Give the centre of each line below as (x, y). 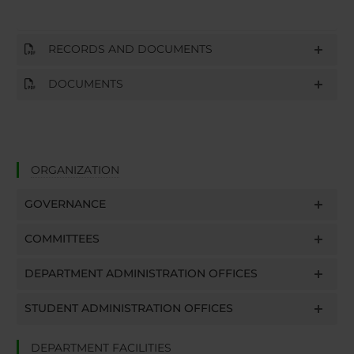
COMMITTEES (62, 239)
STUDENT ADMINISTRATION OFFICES (128, 309)
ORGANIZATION (75, 170)
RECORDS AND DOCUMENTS (124, 49)
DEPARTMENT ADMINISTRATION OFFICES (141, 274)
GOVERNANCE (65, 204)
